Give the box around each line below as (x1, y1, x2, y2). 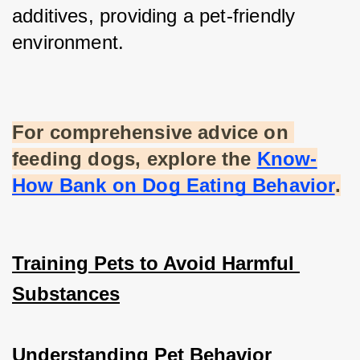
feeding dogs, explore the (12, 148, 252, 170)
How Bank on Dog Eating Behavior (12, 174, 335, 197)
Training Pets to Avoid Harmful (12, 252, 294, 275)
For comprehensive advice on (12, 121, 288, 144)
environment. (12, 31, 125, 54)
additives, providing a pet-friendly (12, 5, 296, 27)
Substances (12, 283, 120, 305)
